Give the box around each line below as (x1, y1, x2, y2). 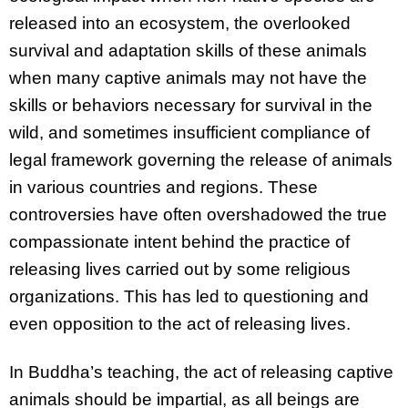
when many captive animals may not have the (9, 68, 367, 88)
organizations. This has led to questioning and (9, 287, 369, 307)
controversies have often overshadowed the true (9, 205, 387, 225)
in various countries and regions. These (9, 178, 318, 198)
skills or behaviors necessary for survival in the (9, 96, 372, 116)
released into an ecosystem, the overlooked (9, 14, 351, 34)
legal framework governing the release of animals (9, 150, 393, 170)
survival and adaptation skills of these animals (9, 41, 367, 61)
